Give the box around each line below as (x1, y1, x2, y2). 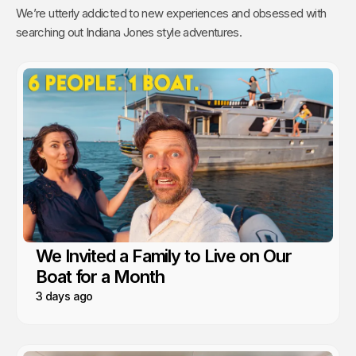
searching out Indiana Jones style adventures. (16, 24, 242, 40)
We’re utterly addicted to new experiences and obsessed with (16, 5, 327, 21)
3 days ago (36, 288, 93, 303)
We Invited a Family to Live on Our (36, 245, 292, 266)
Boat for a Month (36, 265, 164, 287)
